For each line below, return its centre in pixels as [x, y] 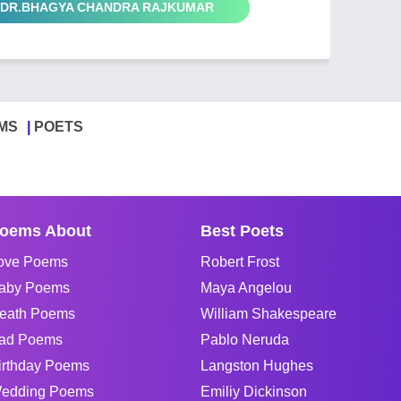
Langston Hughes [257, 365]
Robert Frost [240, 261]
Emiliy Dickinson [254, 391]
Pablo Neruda [245, 339]
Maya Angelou [246, 287]
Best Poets [242, 230]
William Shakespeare [269, 313]
